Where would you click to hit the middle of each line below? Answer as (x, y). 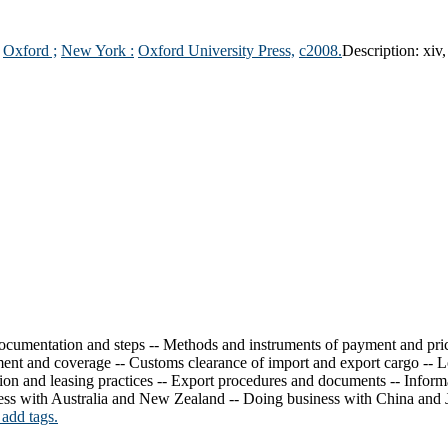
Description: (382, 50)
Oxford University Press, (216, 50)
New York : (97, 50)
